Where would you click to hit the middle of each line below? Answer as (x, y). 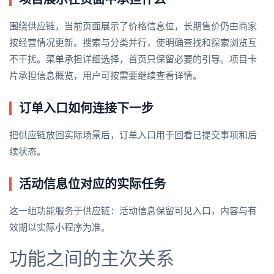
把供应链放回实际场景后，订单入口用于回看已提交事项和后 (133, 135)
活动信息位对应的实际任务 (92, 184)
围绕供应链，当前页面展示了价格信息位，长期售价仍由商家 (133, 27)
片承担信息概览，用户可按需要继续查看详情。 (106, 76)
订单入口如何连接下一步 (86, 109)
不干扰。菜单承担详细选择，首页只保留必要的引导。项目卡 (133, 60)
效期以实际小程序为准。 (60, 228)
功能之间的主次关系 (92, 259)
